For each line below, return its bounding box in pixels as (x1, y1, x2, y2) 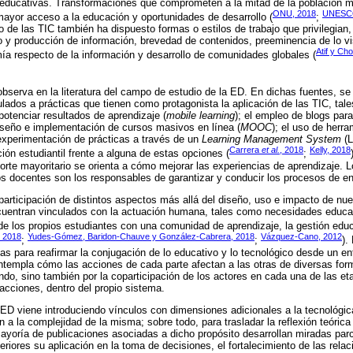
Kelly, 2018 (310, 145, 351, 155)
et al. (262, 145, 280, 155)
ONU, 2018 (273, 9, 316, 19)
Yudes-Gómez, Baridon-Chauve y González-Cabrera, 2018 (28, 232, 255, 242)
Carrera (229, 145, 262, 155)
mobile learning (166, 110, 235, 122)
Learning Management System (202, 133, 341, 146)
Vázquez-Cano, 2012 (261, 232, 342, 242)
